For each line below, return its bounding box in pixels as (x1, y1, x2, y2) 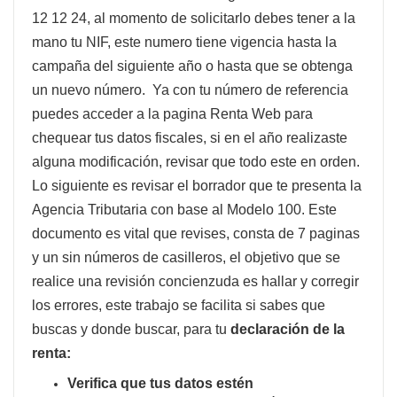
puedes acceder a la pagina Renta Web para (32, 105, 313, 121)
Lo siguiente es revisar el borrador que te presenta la (32, 177, 362, 193)
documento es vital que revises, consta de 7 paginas (32, 225, 360, 241)
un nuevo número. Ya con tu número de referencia (32, 82, 348, 97)
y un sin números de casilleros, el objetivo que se (32, 249, 340, 265)
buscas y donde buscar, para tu (32, 321, 230, 337)
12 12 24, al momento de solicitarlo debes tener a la (32, 10, 355, 26)
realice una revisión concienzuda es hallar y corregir (32, 273, 359, 289)
